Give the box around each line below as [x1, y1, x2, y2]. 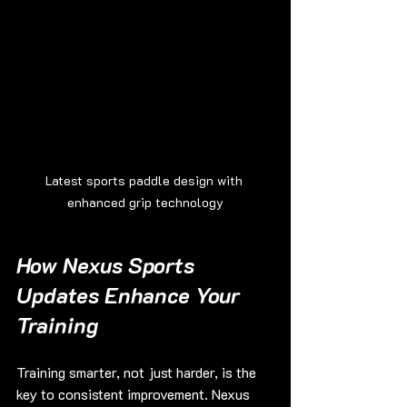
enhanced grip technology [67, 194, 223, 212]
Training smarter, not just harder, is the [16, 362, 260, 382]
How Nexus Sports [16, 251, 200, 280]
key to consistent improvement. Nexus [16, 384, 253, 404]
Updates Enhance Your [16, 281, 245, 310]
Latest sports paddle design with [45, 172, 246, 190]
